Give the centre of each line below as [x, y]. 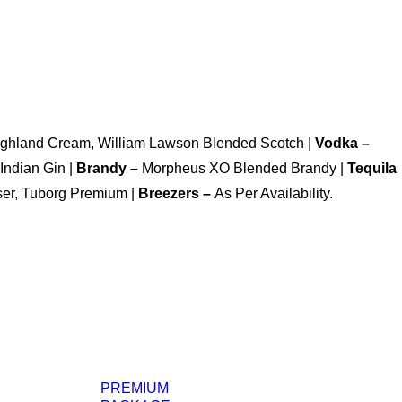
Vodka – [342, 143]
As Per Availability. [274, 193]
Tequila [372, 168]
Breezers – [176, 193]
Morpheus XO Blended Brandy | [245, 168]
